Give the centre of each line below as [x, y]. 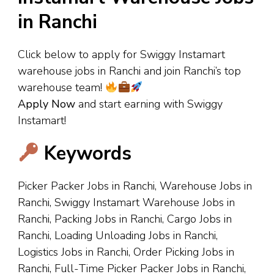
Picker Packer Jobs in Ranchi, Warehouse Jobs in [135, 186]
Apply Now [46, 104]
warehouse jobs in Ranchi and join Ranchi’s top [129, 71]
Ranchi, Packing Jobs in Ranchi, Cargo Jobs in [125, 219]
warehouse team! [61, 88]
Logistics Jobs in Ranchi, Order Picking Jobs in [126, 252]
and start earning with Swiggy [149, 104]
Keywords [86, 154]
